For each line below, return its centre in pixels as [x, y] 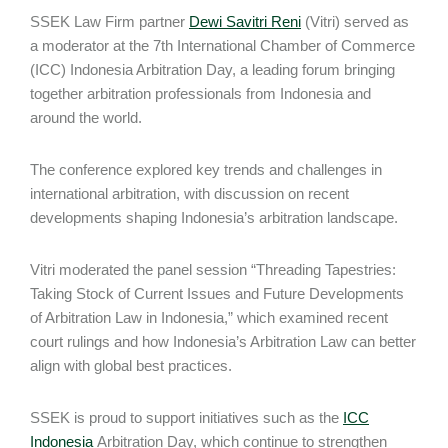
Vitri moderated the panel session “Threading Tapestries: [213, 269]
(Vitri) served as [355, 21]
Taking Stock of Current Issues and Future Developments [217, 293]
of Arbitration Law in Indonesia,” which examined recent [209, 317]
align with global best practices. [131, 365]
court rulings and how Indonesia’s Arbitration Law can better [223, 341]
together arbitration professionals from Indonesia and [200, 93]
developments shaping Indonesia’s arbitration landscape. [214, 217]
